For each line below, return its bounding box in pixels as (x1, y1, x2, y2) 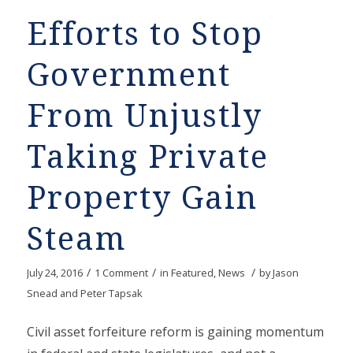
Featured (170, 266, 214, 281)
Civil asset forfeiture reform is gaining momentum (26, 322, 324, 340)
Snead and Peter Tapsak (26, 286, 143, 301)
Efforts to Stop (26, 16, 263, 54)
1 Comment (94, 266, 148, 281)
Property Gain (26, 180, 258, 217)
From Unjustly (26, 98, 262, 136)
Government (26, 57, 231, 95)
